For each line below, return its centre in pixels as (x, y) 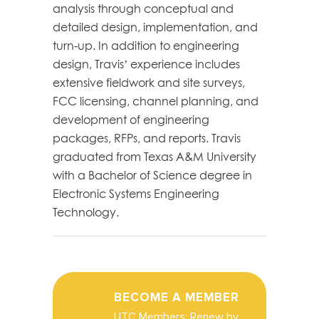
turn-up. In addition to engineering (146, 45)
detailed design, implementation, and (155, 27)
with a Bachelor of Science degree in (152, 175)
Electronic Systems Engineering (136, 193)
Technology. (86, 212)
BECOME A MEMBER (177, 297)
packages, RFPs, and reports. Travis (147, 138)
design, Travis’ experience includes (146, 64)
